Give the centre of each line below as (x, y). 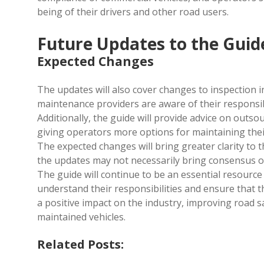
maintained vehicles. (81, 217)
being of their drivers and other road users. (133, 12)
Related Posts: (80, 245)
